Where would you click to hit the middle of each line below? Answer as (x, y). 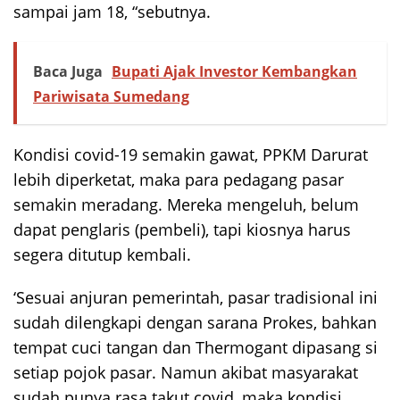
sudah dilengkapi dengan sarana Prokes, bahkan (195, 323)
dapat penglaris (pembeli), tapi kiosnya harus (182, 230)
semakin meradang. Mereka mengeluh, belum (186, 205)
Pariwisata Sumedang (111, 97)
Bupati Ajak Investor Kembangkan (234, 72)
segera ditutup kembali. (102, 255)
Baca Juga (68, 72)
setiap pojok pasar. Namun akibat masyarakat (186, 373)
